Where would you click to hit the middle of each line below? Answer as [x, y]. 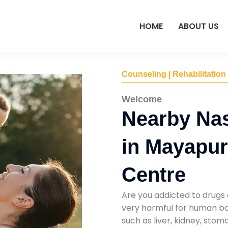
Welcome [142, 99]
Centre [154, 174]
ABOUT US [198, 26]
